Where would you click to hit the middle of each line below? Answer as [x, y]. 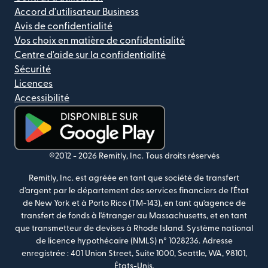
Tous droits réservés [182, 156]
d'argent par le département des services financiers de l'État [134, 191]
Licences [33, 83]
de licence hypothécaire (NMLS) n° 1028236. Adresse [134, 241]
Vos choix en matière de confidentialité [100, 40]
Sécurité [33, 69]
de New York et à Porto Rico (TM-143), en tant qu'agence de [134, 203]
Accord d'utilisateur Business [77, 12]
